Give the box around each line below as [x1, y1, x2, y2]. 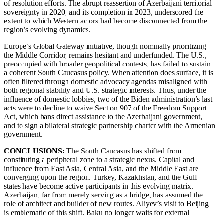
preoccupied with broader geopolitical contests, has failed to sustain [4, 59, 211, 68]
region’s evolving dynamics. [4, 25, 90, 34]
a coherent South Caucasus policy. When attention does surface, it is [4, 68, 213, 77]
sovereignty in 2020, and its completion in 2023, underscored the [4, 7, 203, 16]
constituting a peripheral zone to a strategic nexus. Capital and [4, 155, 194, 164]
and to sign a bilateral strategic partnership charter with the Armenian [4, 121, 215, 130]
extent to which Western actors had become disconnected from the [4, 16, 207, 25]
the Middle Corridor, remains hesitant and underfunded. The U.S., [4, 50, 207, 59]
